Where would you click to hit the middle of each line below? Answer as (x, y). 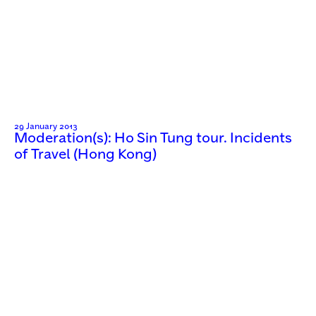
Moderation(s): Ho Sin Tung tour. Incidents (153, 138)
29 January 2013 (46, 126)
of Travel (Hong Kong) (85, 154)
